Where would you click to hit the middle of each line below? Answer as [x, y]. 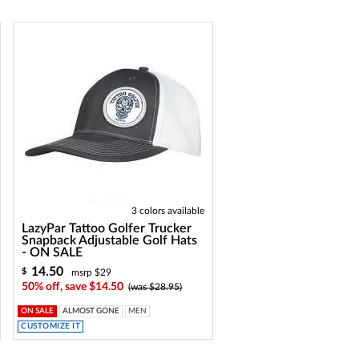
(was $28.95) [155, 287]
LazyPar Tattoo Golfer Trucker [107, 228]
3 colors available [168, 211]
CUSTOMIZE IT [51, 326]
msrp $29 [92, 272]
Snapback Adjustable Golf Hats [110, 240]
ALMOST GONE [91, 311]
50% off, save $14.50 [73, 287]
